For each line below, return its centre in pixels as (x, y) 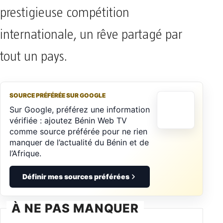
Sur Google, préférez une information (80, 110)
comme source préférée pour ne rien (78, 132)
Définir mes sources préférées (76, 177)
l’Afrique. (25, 154)
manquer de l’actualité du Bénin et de (79, 143)
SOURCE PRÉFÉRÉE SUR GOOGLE (57, 96)
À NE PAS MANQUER (75, 209)
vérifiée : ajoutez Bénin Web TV (68, 121)
